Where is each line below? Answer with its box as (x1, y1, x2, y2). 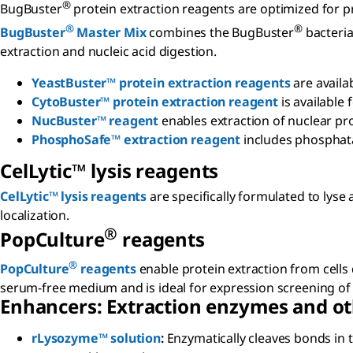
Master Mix (73, 24, 147, 42)
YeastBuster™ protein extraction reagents (32, 74, 291, 92)
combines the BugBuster (146, 24, 294, 42)
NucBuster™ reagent (32, 112, 159, 130)
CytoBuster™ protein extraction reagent (32, 93, 278, 111)
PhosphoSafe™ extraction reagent (32, 131, 241, 149)
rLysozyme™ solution (32, 329, 161, 347)
